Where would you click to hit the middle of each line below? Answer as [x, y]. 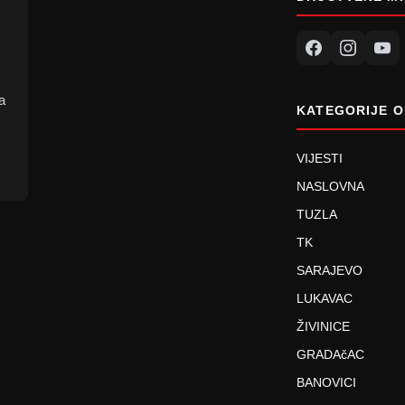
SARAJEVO [330, 270]
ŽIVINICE [324, 326]
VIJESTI [320, 158]
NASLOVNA [331, 186]
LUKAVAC [325, 298]
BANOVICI [327, 382]
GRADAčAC [331, 354]
